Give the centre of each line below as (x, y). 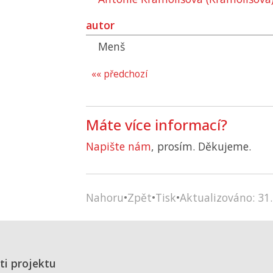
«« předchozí (119, 74)
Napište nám (119, 146)
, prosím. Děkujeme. (201, 146)
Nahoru (105, 197)
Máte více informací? (157, 125)
